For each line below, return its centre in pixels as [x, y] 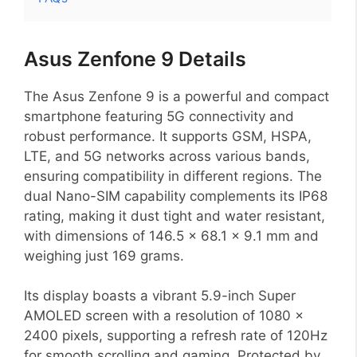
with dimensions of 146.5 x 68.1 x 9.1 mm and [171, 235]
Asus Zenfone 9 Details [135, 59]
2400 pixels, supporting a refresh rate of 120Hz [176, 336]
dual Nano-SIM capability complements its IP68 [176, 196]
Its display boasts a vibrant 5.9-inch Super [160, 296]
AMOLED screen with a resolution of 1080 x [164, 316]
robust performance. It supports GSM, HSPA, [168, 136]
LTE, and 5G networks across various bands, [167, 156]
